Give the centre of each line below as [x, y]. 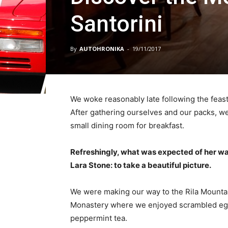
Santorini [117, 24]
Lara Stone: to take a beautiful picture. [141, 165]
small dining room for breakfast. [127, 125]
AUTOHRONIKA [102, 48]
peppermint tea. [99, 218]
